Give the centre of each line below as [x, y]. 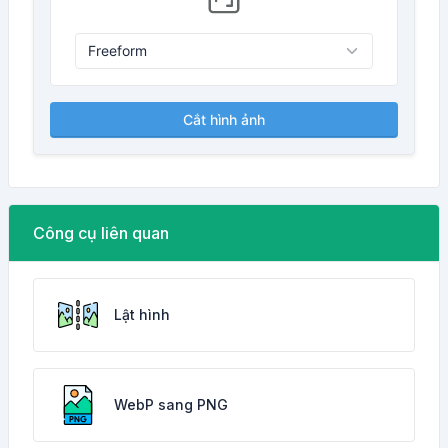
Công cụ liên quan [101, 233]
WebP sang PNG [171, 404]
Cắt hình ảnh [224, 119]
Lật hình [142, 314]
